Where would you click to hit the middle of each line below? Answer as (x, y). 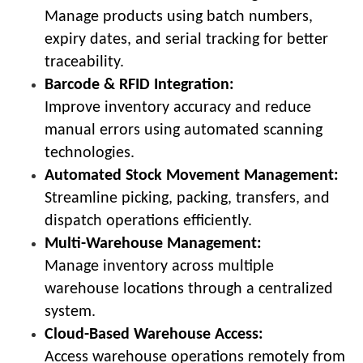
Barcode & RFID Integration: (139, 85)
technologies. (90, 153)
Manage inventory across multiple (159, 266)
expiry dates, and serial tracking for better (186, 39)
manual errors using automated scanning (184, 130)
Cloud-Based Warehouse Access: (154, 334)
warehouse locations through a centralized (189, 289)
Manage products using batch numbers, (179, 17)
